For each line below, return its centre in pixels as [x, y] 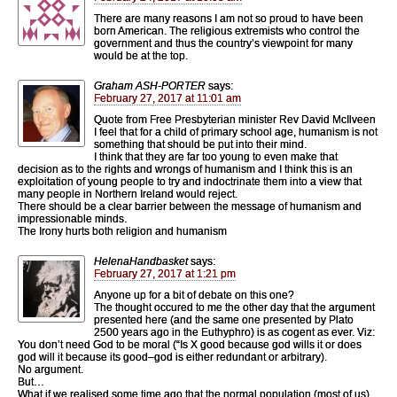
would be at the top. [141, 55]
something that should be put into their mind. [200, 144]
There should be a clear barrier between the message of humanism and [190, 206]
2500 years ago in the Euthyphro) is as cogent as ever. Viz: [234, 332]
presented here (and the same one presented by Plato [224, 319]
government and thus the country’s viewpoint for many [223, 43]
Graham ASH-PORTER [150, 86]
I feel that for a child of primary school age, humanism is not [236, 132]
